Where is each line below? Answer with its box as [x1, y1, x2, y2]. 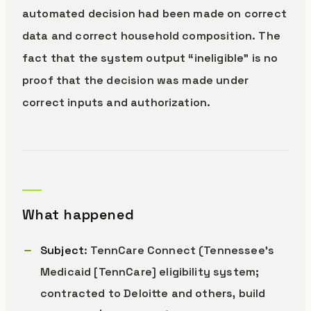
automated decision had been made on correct [22, 6, 287, 21]
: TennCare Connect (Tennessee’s [84, 243, 275, 258]
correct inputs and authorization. [22, 95, 211, 110]
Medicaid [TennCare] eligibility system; [40, 264, 260, 279]
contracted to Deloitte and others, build [40, 286, 266, 301]
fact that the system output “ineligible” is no [22, 51, 278, 65]
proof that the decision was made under [22, 73, 249, 87]
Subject [40, 243, 85, 258]
